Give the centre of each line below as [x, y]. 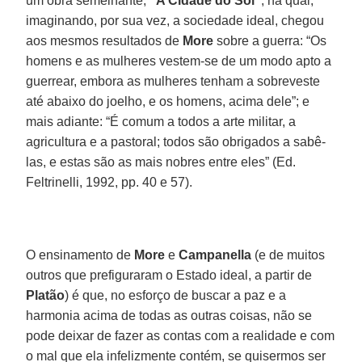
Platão [46, 295]
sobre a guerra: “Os [270, 40]
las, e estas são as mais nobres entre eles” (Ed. [161, 162]
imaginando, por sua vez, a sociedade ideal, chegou [175, 20]
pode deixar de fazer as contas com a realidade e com [181, 335]
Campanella [215, 255]
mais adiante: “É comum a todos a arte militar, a [161, 121]
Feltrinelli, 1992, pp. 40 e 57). [109, 182]
